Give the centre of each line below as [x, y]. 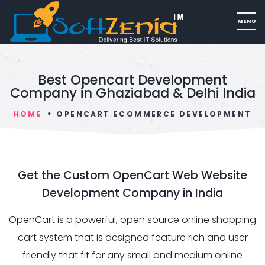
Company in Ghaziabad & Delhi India [132, 93]
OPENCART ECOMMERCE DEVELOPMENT [153, 114]
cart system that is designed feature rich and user [132, 237]
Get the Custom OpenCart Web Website [132, 175]
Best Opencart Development [132, 80]
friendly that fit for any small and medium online [132, 255]
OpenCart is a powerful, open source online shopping [132, 220]
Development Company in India [132, 193]
